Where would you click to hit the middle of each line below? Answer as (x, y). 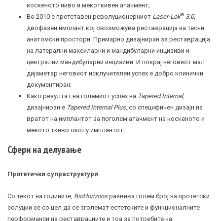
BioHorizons (91, 196)
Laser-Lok (166, 16)
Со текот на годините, (41, 196)
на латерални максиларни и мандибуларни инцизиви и (108, 50)
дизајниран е (47, 107)
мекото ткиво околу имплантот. (76, 130)
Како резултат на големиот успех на (82, 96)
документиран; (49, 84)
